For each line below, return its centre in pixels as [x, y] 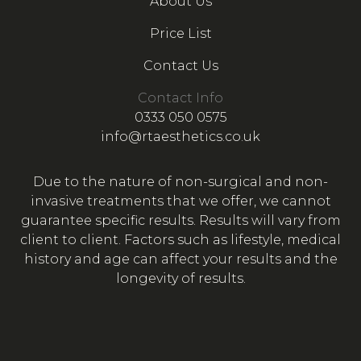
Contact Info [180, 98]
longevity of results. [180, 279]
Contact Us [180, 66]
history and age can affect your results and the [180, 259]
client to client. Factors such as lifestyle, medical [180, 240]
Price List [180, 34]
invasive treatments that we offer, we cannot [180, 201]
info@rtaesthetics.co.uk [180, 137]
